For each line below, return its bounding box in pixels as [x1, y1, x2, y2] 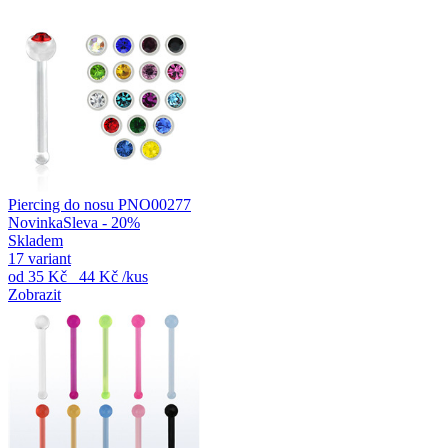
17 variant [8, 249, 71, 267]
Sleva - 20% [63, 213, 140, 231]
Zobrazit [8, 285, 61, 303]
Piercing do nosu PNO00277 [8, 195, 191, 213]
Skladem [8, 231, 63, 249]
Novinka [8, 213, 63, 231]
